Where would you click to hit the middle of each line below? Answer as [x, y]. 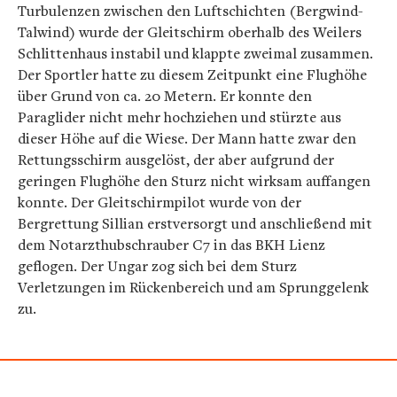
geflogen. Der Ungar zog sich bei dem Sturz [157, 265]
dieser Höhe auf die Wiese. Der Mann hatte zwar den [187, 138]
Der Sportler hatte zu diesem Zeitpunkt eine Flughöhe [192, 74]
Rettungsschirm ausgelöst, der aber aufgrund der [176, 159]
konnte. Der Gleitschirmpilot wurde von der [160, 202]
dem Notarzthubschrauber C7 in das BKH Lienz [171, 244]
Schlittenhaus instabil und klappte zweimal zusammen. [195, 53]
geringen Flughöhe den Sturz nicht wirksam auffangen [194, 180]
